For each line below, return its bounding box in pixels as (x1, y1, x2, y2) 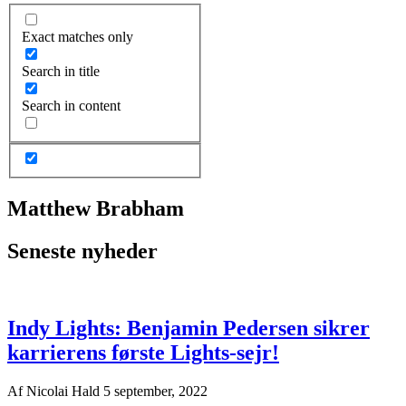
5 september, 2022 (103, 382, 208, 399)
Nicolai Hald (26, 382, 103, 399)
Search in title (22, 63, 100, 79)
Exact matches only (22, 28, 133, 44)
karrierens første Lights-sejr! (7, 340, 279, 364)
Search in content (22, 97, 121, 113)
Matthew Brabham (7, 197, 184, 221)
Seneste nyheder (7, 239, 158, 263)
